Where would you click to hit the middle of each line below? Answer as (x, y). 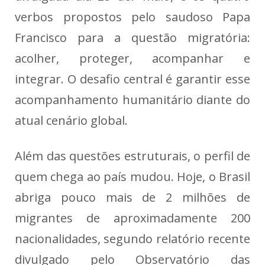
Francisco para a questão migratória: (132, 38)
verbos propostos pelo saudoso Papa (132, 17)
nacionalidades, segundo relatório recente (132, 239)
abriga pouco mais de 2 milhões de (132, 198)
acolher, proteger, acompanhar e (132, 59)
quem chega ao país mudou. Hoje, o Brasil (132, 177)
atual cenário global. (71, 121)
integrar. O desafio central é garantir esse (132, 79)
